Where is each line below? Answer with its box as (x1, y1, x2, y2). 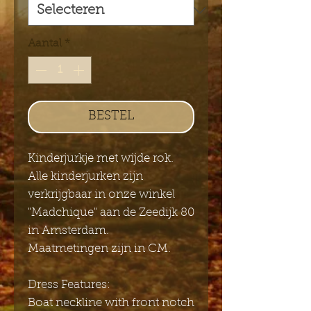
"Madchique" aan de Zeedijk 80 (28, 206, 194, 219)
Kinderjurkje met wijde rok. (28, 152, 174, 165)
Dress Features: (28, 278, 110, 291)
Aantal (28, 37, 62, 49)
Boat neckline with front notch (28, 296, 194, 309)
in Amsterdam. (28, 224, 109, 237)
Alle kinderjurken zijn (28, 170, 143, 183)
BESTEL (88, 110, 134, 123)
